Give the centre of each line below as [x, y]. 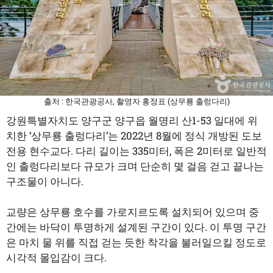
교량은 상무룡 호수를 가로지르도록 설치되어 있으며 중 [133, 212]
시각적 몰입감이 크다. [56, 258]
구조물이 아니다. [45, 181]
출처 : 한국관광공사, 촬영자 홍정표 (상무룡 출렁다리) [136, 101]
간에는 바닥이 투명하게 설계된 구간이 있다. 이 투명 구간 [136, 227]
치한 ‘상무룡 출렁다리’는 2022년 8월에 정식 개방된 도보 [134, 135]
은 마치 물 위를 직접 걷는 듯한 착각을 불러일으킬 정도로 [136, 243]
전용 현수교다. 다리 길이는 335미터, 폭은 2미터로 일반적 [136, 151]
